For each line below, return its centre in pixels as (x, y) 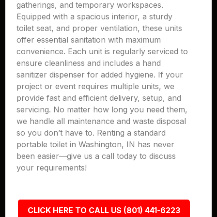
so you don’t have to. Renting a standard (91, 133)
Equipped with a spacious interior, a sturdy (95, 16)
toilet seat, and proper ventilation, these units (100, 28)
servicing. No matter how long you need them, (102, 109)
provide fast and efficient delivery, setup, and (99, 98)
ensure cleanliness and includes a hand (89, 63)
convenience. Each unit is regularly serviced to (102, 51)
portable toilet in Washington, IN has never (96, 144)
